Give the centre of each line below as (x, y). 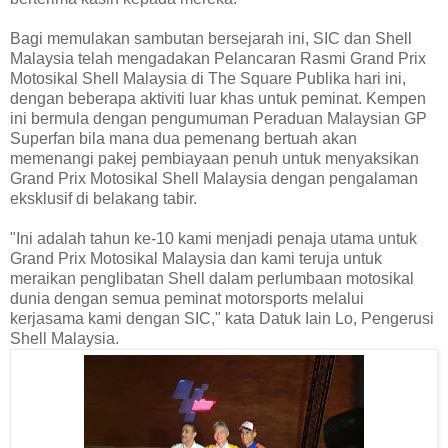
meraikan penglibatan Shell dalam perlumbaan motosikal (212, 279)
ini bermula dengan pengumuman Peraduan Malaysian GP (218, 119)
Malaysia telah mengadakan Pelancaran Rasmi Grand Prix (218, 59)
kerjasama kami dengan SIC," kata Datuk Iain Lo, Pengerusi (222, 319)
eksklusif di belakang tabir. (103, 199)
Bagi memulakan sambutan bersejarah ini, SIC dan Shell (211, 39)
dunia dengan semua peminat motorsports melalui (187, 299)
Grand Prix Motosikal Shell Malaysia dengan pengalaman (214, 179)
